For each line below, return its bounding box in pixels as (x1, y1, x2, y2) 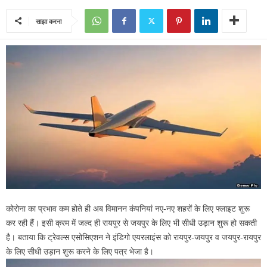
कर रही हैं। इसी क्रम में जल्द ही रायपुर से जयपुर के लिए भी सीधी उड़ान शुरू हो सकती (6, 218, 257, 228)
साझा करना (36, 17, 61, 26)
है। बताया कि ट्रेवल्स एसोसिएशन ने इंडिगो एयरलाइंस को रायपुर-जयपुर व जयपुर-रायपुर (6, 232, 261, 242)
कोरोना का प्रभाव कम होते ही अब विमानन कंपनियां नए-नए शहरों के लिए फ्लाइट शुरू (6, 203, 250, 213)
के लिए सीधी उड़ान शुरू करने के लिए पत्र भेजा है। (6, 246, 154, 256)
